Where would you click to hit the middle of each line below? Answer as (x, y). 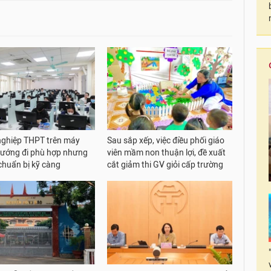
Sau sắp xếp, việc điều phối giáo (166, 141)
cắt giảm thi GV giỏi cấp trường (165, 165)
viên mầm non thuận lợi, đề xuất (167, 153)
